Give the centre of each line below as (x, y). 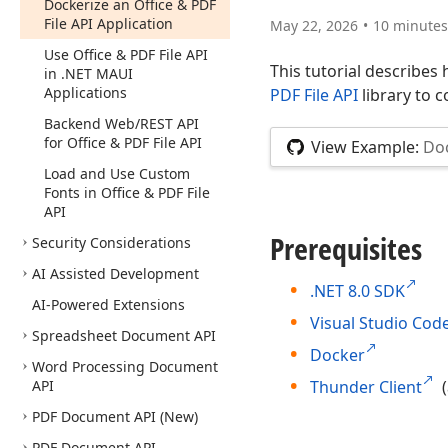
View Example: (365, 147)
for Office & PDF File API (123, 142)
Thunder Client (366, 387)
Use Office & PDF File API (126, 54)
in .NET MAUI (88, 73)
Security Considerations (111, 242)
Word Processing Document (125, 366)
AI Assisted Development (115, 273)
